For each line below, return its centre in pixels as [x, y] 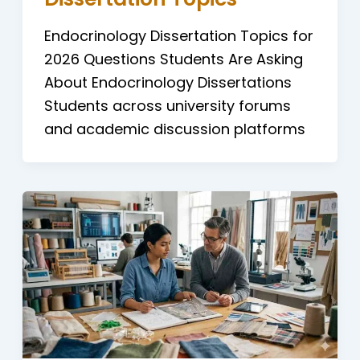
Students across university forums [167, 106]
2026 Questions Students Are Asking [173, 59]
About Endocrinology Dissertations [168, 83]
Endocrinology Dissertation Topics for [178, 36]
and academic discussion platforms [174, 129]
